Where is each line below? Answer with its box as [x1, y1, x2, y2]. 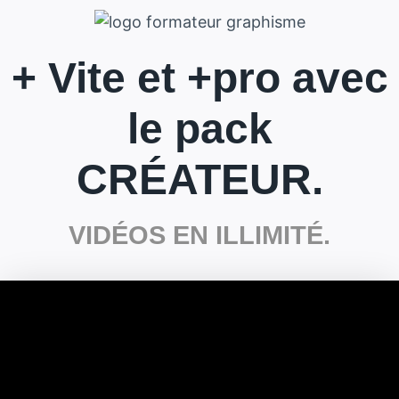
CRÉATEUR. [76, 156, 323, 204]
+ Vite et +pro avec [11, 54, 388, 102]
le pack [126, 105, 273, 153]
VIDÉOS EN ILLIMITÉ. [69, 221, 330, 250]
